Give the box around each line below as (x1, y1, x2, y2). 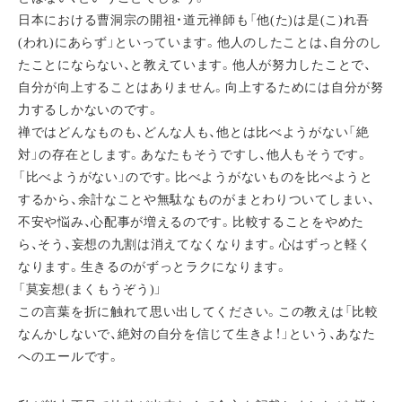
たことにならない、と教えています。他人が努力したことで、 (18, 58, 371, 72)
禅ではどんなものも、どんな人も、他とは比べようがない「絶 (18, 126, 370, 139)
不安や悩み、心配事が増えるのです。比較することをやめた (18, 215, 364, 229)
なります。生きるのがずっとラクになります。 (18, 260, 288, 274)
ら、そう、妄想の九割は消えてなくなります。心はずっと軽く (18, 238, 371, 251)
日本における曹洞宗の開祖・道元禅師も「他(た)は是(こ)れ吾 (18, 13, 371, 27)
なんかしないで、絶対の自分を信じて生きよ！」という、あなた (18, 328, 376, 341)
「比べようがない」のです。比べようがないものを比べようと (18, 170, 373, 184)
